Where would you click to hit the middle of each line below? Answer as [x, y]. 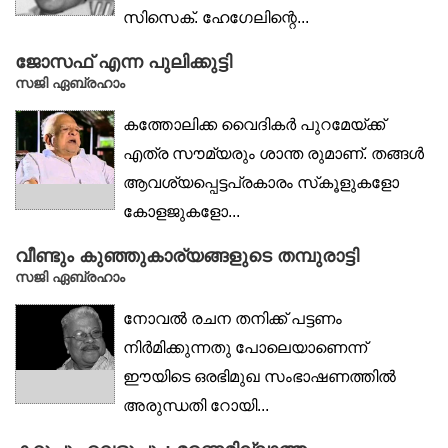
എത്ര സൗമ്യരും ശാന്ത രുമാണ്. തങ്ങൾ [273, 153]
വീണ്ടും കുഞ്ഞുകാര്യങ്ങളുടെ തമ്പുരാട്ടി [187, 255]
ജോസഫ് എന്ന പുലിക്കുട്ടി [123, 61]
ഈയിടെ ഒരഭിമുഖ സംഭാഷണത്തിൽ [259, 376]
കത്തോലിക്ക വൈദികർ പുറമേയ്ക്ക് [254, 124]
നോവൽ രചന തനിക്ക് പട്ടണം [232, 318]
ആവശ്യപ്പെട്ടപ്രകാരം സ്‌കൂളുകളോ [261, 182]
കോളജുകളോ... [181, 211]
